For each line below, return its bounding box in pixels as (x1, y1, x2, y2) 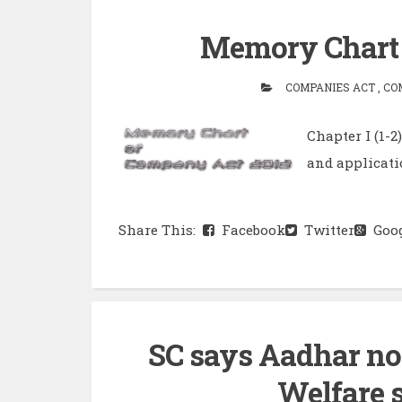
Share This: (118, 221, 203, 240)
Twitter (297, 221, 354, 240)
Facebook (214, 221, 285, 240)
